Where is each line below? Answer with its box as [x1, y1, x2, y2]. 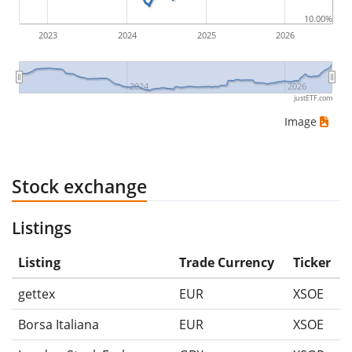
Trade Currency [179, 253, 274, 271]
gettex [18, 284, 55, 302]
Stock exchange [12, 173, 147, 199]
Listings [12, 216, 71, 239]
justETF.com [293, 92, 332, 103]
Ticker [293, 253, 331, 271]
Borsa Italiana [18, 315, 99, 333]
